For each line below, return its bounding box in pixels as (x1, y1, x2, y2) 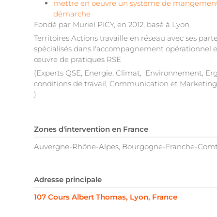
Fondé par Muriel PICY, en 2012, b (34, 20, 152, 30)
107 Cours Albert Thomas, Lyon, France (34, 192, 177, 202)
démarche (53, 9, 93, 19)
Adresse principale (34, 175, 102, 185)
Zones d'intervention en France (34, 124, 148, 134)
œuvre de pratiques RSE (34, 55, 121, 64)
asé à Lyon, (152, 20, 191, 30)
